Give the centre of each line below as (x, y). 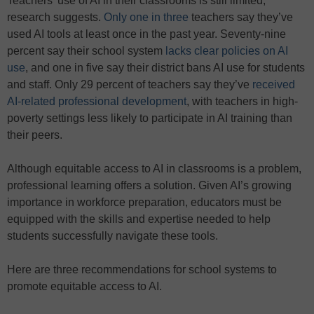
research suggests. (55, 17)
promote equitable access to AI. (84, 286)
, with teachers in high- (242, 101)
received (274, 84)
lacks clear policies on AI (227, 50)
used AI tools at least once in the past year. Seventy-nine (146, 34)
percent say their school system (86, 50)
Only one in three (146, 17)
